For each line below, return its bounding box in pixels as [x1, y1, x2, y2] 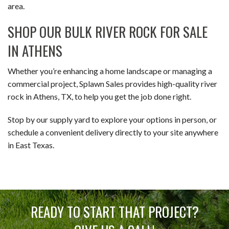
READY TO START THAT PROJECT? [30, 201, 199, 222]
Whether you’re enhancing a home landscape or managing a [8, 65, 212, 76]
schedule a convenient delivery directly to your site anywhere [8, 127, 218, 137]
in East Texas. [8, 140, 54, 150]
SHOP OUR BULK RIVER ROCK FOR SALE [8, 21, 208, 42]
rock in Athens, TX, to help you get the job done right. [8, 91, 191, 101]
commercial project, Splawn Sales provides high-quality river [8, 78, 217, 88]
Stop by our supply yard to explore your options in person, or [8, 114, 217, 124]
